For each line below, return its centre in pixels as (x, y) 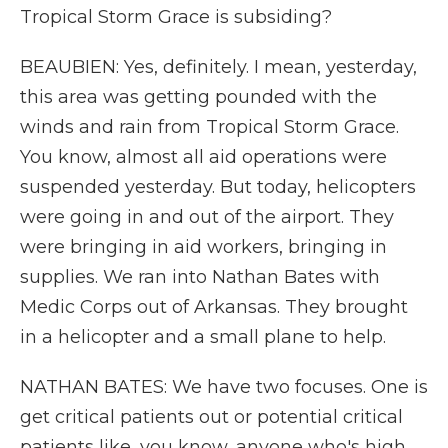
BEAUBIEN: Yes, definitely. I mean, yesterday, (218, 67)
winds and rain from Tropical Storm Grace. (209, 127)
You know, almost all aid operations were (203, 157)
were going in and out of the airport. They (207, 217)
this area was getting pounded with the (198, 97)
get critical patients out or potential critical (211, 417)
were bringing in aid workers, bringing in (203, 247)
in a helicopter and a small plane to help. (203, 337)
